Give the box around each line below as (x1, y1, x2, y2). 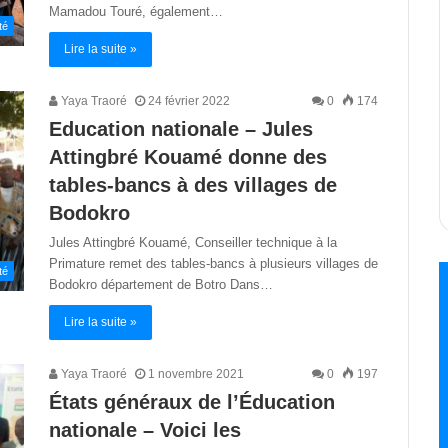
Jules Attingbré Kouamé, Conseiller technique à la (49, 235, 337, 250)
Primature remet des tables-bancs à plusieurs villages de (49, 256, 378, 271)
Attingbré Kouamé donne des (49, 146, 327, 168)
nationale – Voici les (49, 419, 241, 441)
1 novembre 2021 (148, 367, 244, 381)
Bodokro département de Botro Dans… (49, 277, 273, 292)
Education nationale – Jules (49, 118, 313, 140)
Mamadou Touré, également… (49, 4, 223, 19)
